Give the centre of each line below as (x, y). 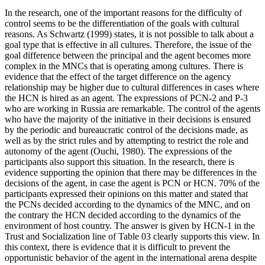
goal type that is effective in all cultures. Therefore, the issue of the (128, 44)
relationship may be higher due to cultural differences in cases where (132, 87)
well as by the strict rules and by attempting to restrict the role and (127, 140)
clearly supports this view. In (206, 236)
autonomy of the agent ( (49, 151)
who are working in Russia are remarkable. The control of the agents (132, 108)
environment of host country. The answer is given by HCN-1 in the (130, 225)
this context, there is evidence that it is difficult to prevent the (117, 247)
